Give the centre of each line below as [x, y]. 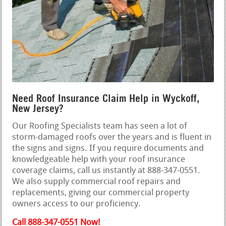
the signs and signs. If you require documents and [108, 149]
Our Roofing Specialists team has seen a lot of [100, 127]
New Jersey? [38, 109]
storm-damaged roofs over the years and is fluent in [112, 138]
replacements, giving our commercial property [101, 193]
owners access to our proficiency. [77, 204]
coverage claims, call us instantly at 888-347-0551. [106, 171]
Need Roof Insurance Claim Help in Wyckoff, [106, 99]
